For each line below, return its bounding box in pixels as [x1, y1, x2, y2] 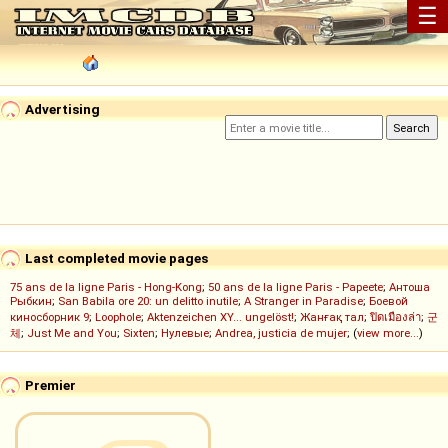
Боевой [369, 294, 408, 309]
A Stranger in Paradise [244, 294, 363, 309]
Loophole [95, 310, 141, 325]
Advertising [22, 100, 100, 117]
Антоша [389, 280, 430, 295]
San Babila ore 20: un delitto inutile [58, 294, 238, 309]
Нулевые [161, 326, 209, 341]
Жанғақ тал [300, 310, 364, 325]
